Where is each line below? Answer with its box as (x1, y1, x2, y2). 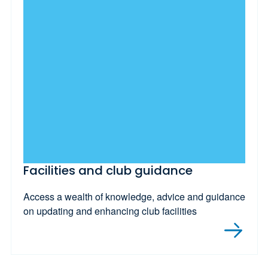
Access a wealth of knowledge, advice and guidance (23, 190, 245, 204)
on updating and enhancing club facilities (23, 204, 197, 218)
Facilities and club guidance (23, 162, 193, 179)
